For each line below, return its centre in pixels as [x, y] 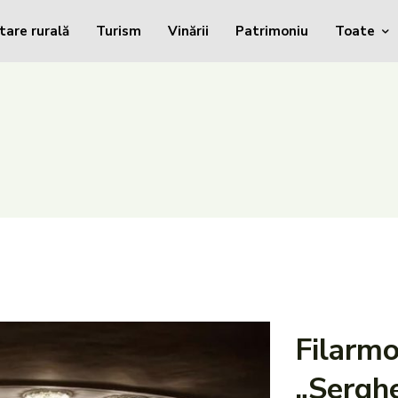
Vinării [188, 31]
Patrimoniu [272, 31]
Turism [119, 31]
